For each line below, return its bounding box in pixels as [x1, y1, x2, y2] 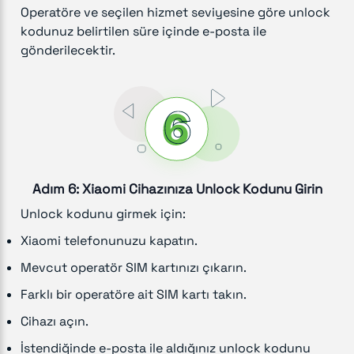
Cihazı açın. [21, 312, 88, 330]
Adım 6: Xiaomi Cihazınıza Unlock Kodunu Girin [32, 179, 322, 198]
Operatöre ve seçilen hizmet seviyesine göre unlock [21, 4, 330, 21]
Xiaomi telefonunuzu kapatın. [21, 232, 198, 249]
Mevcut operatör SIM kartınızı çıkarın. [21, 258, 247, 276]
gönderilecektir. [21, 42, 115, 59]
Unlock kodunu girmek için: [21, 205, 186, 222]
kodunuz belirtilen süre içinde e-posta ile [21, 23, 266, 40]
